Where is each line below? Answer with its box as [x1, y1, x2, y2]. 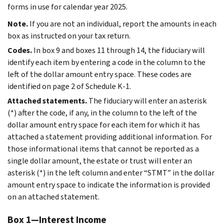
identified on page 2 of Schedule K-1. [7, 80, 131, 91]
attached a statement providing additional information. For [7, 131, 212, 142]
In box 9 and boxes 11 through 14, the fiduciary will [33, 44, 205, 55]
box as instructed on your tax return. [7, 30, 130, 41]
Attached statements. [7, 95, 87, 106]
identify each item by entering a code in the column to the [7, 56, 205, 67]
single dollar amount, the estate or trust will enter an [7, 155, 192, 166]
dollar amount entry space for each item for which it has [7, 119, 200, 130]
